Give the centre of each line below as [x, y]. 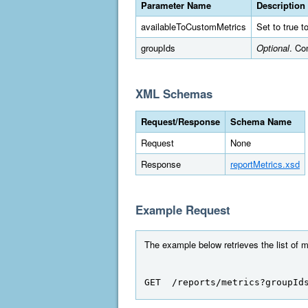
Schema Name [261, 121]
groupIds [158, 48]
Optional [273, 48]
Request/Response [180, 121]
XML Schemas [174, 93]
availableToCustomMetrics [194, 26]
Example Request [183, 210]
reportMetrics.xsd [265, 164]
